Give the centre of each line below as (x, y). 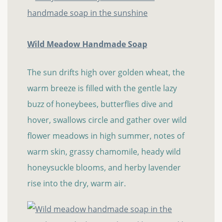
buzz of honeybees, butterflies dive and (100, 104)
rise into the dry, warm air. (78, 184)
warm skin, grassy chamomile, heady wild (104, 152)
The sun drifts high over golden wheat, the (106, 73)
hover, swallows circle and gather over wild (107, 120)
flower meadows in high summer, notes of (106, 136)
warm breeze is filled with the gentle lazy (102, 88)
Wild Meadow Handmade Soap (87, 44)
